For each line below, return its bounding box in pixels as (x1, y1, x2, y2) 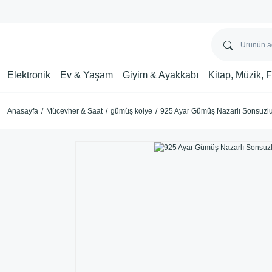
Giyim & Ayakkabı (123, 69, 199, 80)
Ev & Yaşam (60, 69, 113, 80)
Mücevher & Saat (46, 107, 103, 115)
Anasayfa (7, 107, 38, 115)
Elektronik (7, 69, 50, 80)
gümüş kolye (110, 107, 152, 115)
